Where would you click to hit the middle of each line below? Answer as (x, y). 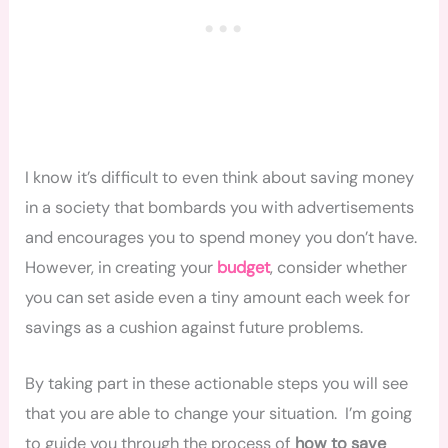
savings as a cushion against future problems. (194, 328)
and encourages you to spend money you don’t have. (221, 238)
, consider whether (339, 268)
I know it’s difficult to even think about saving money (220, 178)
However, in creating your (121, 268)
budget (244, 268)
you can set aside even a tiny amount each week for (218, 298)
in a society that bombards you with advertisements (220, 208)
